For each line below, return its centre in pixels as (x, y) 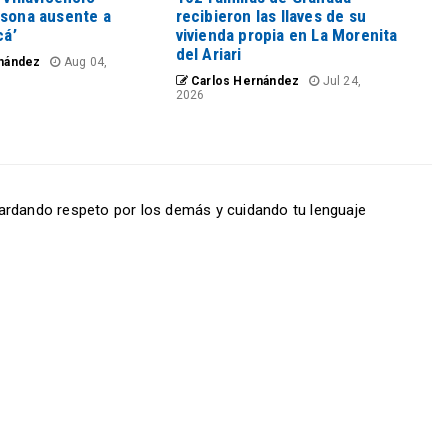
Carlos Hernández (243, 80)
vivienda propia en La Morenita (286, 34)
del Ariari (208, 53)
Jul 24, (340, 80)
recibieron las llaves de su (270, 15)
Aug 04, (84, 61)
